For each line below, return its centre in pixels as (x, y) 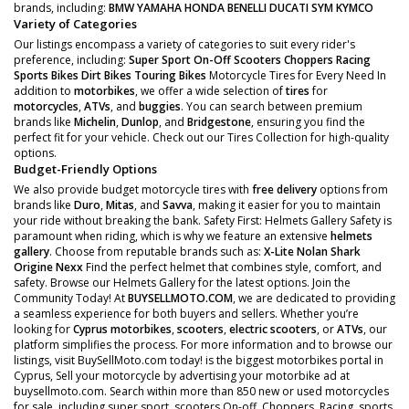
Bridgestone (219, 122)
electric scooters (273, 329)
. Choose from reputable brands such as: (157, 252)
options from (352, 189)
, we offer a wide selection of (210, 91)
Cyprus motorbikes (122, 329)
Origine (33, 267)
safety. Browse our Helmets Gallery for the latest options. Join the (182, 283)
